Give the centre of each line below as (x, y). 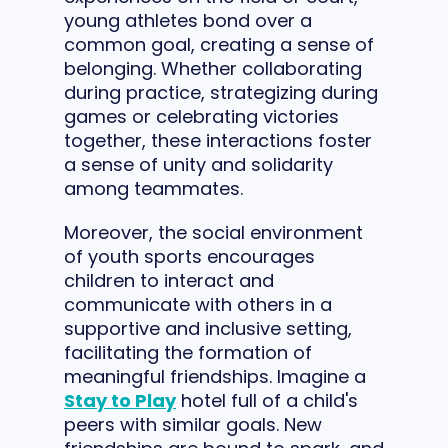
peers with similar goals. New (193, 424)
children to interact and (169, 280)
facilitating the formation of (188, 352)
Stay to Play (120, 400)
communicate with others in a (198, 304)
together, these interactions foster (218, 140)
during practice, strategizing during (221, 92)
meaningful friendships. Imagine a (215, 376)
